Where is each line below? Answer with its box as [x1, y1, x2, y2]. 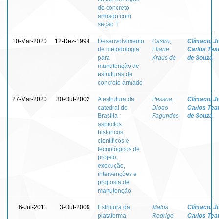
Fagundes [152, 112, 179, 119]
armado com [98, 12, 131, 20]
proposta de [98, 178, 130, 186]
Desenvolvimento [98, 37, 144, 44]
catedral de [98, 104, 128, 111]
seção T [98, 21, 119, 28]
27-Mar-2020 [12, 95, 47, 103]
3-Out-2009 [60, 203, 90, 211]
